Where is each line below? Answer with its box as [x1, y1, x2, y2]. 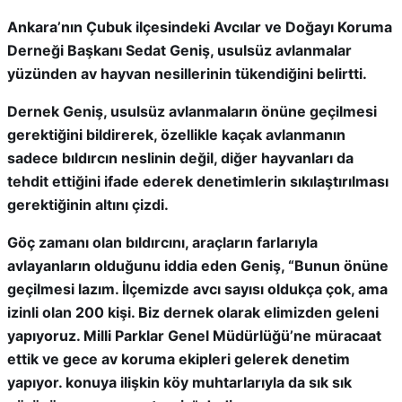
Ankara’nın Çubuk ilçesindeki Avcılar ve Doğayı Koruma [7, 18, 392, 36]
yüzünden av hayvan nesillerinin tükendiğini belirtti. [7, 65, 367, 83]
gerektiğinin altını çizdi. [7, 196, 169, 214]
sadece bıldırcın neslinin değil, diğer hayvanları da [7, 149, 354, 167]
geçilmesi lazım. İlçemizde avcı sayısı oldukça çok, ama [7, 280, 388, 298]
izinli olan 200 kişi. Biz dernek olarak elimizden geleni [7, 303, 379, 321]
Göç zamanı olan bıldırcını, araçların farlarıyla [7, 233, 318, 251]
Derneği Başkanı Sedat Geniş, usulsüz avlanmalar [7, 41, 352, 59]
